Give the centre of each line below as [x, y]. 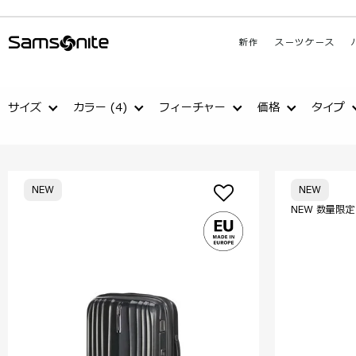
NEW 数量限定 [323, 210]
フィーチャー [192, 108]
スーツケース [305, 43]
